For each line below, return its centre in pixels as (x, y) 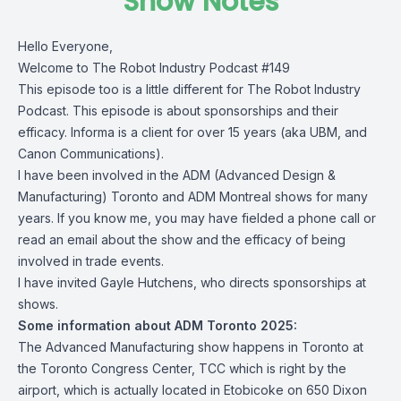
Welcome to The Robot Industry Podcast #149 (154, 68)
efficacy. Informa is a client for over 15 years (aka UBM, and (192, 132)
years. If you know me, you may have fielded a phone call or (197, 218)
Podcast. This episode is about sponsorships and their (178, 111)
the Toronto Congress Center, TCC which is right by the (182, 368)
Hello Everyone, (65, 46)
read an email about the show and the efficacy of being (182, 239)
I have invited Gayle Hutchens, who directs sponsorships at (192, 282)
